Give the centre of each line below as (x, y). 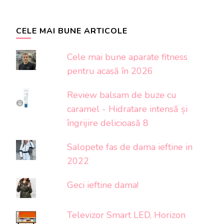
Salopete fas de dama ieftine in (130, 147)
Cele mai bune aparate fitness (127, 57)
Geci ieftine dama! (103, 185)
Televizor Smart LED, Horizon (126, 215)
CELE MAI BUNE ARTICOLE (72, 31)
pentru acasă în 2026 (110, 71)
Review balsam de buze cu (122, 95)
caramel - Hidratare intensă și (127, 109)
